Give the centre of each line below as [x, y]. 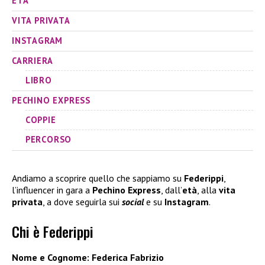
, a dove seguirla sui [82, 201]
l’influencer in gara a [52, 190]
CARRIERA [33, 61]
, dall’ [172, 190]
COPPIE [41, 120]
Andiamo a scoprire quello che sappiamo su [98, 178]
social [133, 201]
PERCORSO [49, 140]
